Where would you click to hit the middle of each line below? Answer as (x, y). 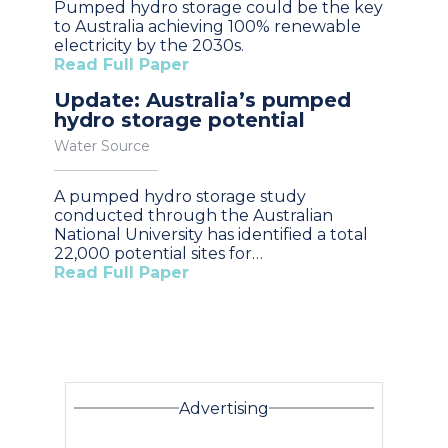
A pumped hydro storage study (180, 196)
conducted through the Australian (193, 215)
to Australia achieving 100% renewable (207, 26)
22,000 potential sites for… (158, 253)
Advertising (224, 408)
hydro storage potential (179, 119)
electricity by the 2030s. (149, 45)
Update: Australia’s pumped (202, 99)
